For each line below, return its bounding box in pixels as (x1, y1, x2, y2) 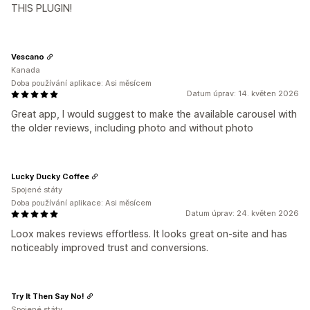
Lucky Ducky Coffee (11, 171, 89, 181)
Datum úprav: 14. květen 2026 (187, 89, 299, 98)
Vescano (11, 51, 44, 62)
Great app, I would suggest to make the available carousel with (11, 108, 297, 120)
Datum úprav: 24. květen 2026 (185, 208, 299, 218)
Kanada (11, 65, 40, 75)
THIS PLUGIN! (11, 2, 72, 14)
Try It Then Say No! (11, 291, 84, 301)
